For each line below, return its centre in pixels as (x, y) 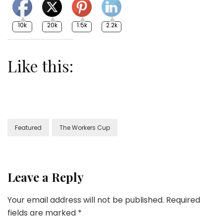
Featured (28, 128)
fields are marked (43, 213)
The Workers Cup (85, 128)
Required (183, 200)
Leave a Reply (46, 177)
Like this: (40, 66)
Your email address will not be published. (86, 200)
